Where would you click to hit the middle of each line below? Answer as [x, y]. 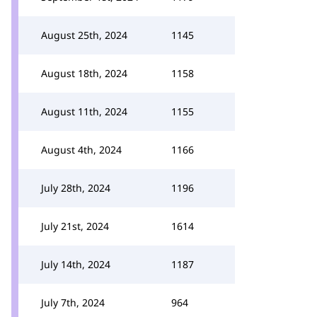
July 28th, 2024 [76, 188]
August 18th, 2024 [84, 73]
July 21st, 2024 [75, 226]
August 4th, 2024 [81, 150]
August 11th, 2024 [84, 111]
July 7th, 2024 [73, 302]
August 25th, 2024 [84, 35]
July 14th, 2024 [76, 264]
